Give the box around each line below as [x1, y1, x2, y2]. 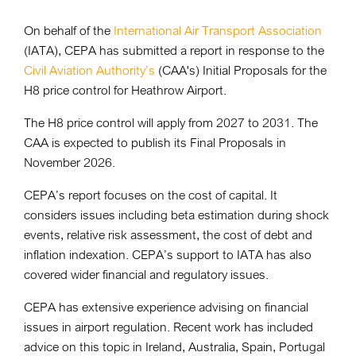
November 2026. [24, 154, 115, 170]
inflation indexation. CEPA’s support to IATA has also [24, 246, 311, 262]
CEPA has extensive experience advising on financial [24, 299, 308, 315]
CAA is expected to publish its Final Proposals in [24, 134, 286, 150]
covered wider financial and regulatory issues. [24, 266, 269, 282]
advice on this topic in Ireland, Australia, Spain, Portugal [24, 339, 325, 354]
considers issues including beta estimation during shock [24, 207, 329, 222]
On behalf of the [24, 22, 114, 38]
